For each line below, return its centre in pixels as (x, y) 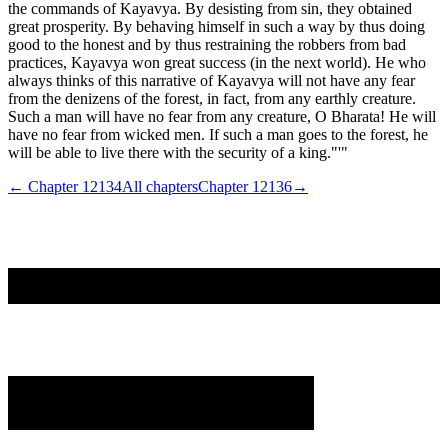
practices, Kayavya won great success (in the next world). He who (217, 62)
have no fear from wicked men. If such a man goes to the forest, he (218, 134)
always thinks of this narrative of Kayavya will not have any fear (211, 80)
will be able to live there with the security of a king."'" (178, 152)
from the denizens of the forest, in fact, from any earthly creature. (212, 98)
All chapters (160, 186)
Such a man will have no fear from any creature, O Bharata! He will (222, 116)
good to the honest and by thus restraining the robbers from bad (207, 44)
